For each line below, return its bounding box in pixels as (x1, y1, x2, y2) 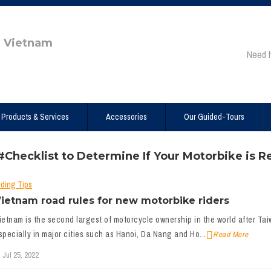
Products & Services (1, 111, 69, 122)
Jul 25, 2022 (2, 250, 39, 260)
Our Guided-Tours (184, 111, 244, 122)
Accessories (106, 111, 147, 122)
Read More (213, 229, 249, 240)
